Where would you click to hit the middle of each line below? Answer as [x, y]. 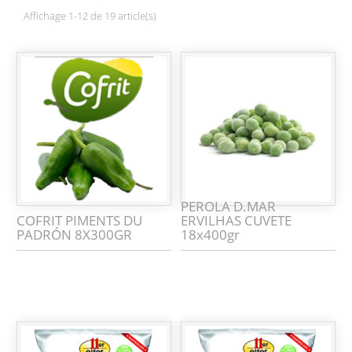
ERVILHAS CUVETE [236, 221]
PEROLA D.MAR [229, 207]
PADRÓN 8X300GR [75, 235]
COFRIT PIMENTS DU [80, 221]
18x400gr [211, 235]
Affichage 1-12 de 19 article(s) [90, 16]
